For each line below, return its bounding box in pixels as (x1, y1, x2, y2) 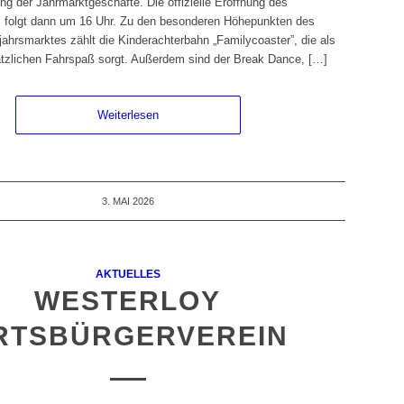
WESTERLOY (34, 286, 222, 317)
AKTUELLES (95, 268, 161, 280)
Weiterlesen (96, 108, 159, 123)
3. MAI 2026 (101, 196, 154, 207)
